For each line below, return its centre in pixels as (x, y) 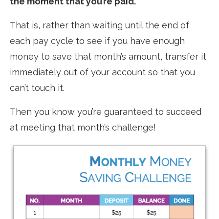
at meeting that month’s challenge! (83, 128)
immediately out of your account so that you (102, 72)
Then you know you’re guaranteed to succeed (106, 112)
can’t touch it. (37, 88)
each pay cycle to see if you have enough (97, 41)
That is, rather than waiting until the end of (99, 25)
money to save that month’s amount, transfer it (108, 57)
